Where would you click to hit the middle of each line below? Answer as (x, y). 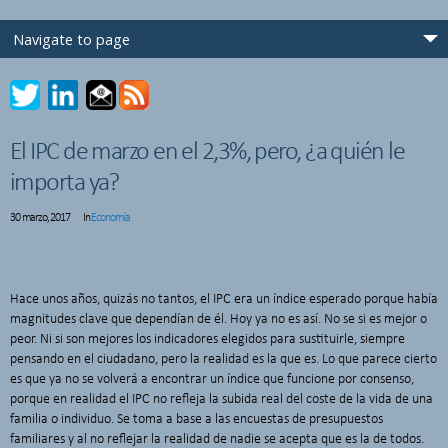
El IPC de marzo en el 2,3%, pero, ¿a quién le (207, 152)
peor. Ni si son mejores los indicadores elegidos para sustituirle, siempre (207, 339)
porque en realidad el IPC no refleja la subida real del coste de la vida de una (221, 399)
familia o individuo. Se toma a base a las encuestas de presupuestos (196, 419)
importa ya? (64, 183)
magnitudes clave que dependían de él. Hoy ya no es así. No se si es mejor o (218, 319)
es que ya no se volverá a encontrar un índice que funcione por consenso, (212, 379)
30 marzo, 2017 (41, 217)
